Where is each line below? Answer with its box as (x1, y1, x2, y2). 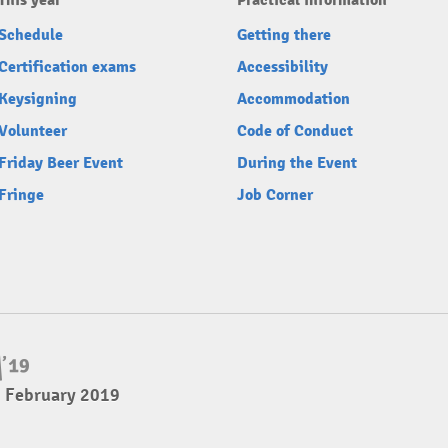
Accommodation (237, 89, 350, 109)
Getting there (237, 25, 331, 45)
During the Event (237, 153, 357, 173)
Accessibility (237, 57, 328, 77)
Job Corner (237, 185, 313, 205)
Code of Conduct (237, 121, 353, 141)
